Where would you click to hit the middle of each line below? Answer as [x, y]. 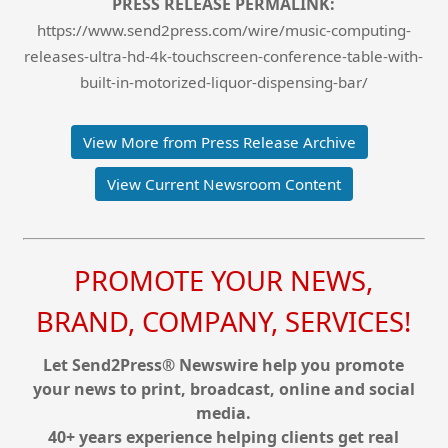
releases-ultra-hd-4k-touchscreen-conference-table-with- [224, 55]
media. [224, 413]
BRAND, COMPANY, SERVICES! [224, 322]
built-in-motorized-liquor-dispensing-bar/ [223, 81]
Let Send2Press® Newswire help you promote [224, 365]
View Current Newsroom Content [223, 183]
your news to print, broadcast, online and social [223, 389]
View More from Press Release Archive [220, 141]
